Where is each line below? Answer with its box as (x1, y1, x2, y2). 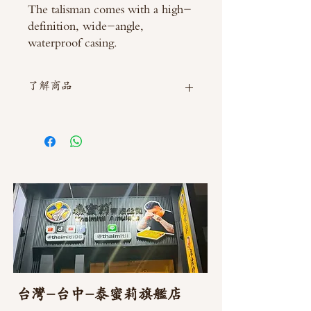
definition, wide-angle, (28, 18, 144, 33)
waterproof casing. (28, 35, 117, 49)
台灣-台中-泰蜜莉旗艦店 (17, 285, 182, 303)
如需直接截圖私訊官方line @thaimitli (28, 112, 183, 124)
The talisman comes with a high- (28, 1, 192, 16)
